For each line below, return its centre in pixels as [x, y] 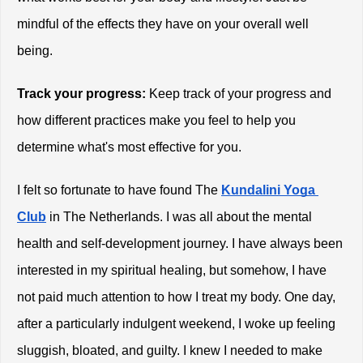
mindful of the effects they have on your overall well [163, 24]
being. [36, 51]
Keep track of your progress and [239, 94]
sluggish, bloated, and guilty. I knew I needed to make [170, 351]
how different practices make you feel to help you [156, 121]
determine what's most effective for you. [131, 147]
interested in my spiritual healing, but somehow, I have [172, 271]
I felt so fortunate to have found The [117, 190]
